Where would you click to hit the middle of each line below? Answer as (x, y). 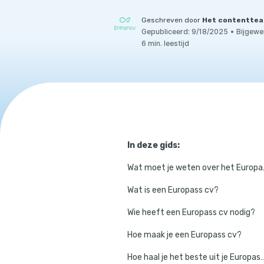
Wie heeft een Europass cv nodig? (191, 212)
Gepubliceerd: (166, 32)
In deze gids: (154, 145)
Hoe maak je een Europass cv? (184, 235)
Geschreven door (172, 20)
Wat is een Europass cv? (173, 190)
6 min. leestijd (165, 43)
